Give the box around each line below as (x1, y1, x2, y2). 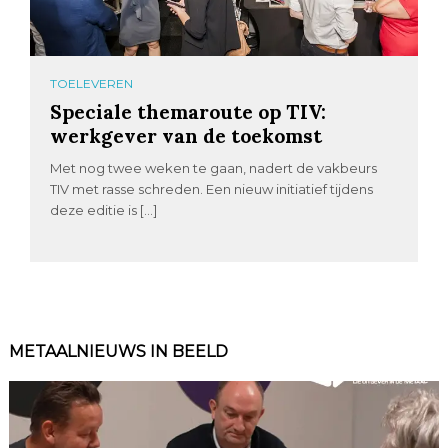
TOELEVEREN (50, 76, 134, 91)
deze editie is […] (50, 202, 158, 218)
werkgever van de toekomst (50, 123, 323, 148)
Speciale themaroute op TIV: (50, 99, 327, 124)
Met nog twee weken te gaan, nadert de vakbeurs (50, 160, 378, 176)
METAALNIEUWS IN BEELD (8, 342, 228, 362)
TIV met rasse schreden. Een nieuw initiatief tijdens (50, 181, 374, 197)
